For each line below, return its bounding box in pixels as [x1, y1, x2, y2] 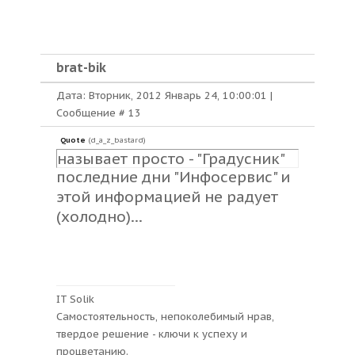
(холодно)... [56, 207, 143, 226]
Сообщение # [56, 106, 128, 120]
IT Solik [56, 292, 94, 306]
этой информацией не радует [56, 187, 278, 206]
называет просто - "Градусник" [57, 149, 285, 168]
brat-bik [56, 59, 106, 75]
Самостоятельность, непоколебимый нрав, [56, 310, 274, 323]
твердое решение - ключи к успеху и [56, 327, 247, 341]
